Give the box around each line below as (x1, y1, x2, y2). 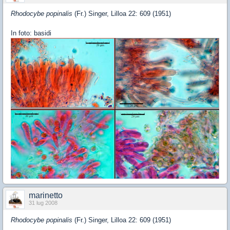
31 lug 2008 (29, 200, 57, 206)
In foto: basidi (11, 29, 51, 37)
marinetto (29, 191, 63, 200)
